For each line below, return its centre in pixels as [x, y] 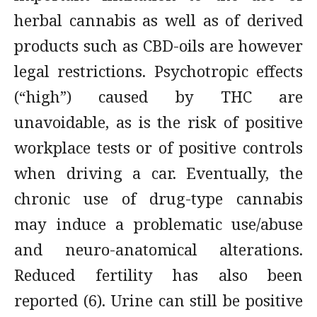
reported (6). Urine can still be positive [158, 300]
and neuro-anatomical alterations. [158, 249]
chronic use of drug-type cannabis [158, 198]
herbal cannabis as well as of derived [158, 20]
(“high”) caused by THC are [158, 96]
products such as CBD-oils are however [158, 45]
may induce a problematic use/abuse [158, 224]
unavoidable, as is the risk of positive [158, 122]
